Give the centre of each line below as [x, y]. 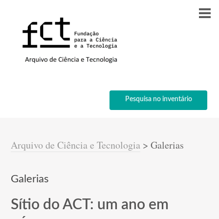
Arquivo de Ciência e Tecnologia [76, 145]
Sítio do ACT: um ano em [90, 205]
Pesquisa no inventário [158, 99]
